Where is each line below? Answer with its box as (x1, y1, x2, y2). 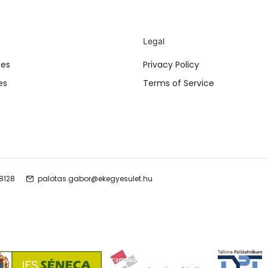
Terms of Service (143, 77, 214, 90)
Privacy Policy (143, 59, 199, 71)
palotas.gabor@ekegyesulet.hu (38, 173, 153, 184)
